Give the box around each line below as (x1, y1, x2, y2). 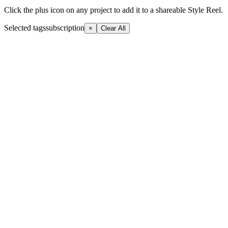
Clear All (101, 24, 126, 32)
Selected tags (4, 23, 46, 32)
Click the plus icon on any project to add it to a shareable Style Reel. (4, 5, 223, 14)
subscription (46, 23, 84, 32)
